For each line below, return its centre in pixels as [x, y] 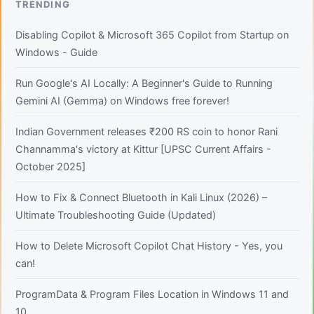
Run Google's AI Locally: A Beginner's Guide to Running [144, 84]
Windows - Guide [56, 53]
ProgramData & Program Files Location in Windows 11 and [152, 295]
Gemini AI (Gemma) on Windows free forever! [122, 101]
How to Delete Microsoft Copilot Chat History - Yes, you [149, 246]
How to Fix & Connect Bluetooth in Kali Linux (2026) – [141, 198]
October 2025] [50, 167]
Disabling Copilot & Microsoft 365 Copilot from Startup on [152, 35]
